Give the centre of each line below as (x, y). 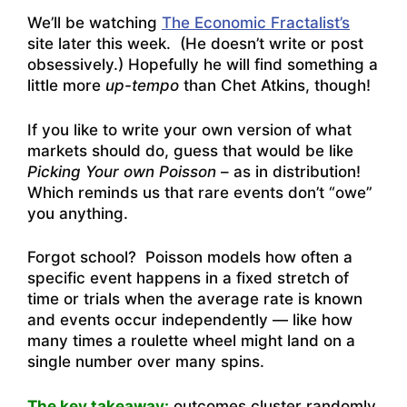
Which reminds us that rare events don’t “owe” (200, 192)
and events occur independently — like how (190, 320)
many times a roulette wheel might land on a (191, 341)
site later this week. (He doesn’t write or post (195, 44)
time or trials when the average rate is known (195, 299)
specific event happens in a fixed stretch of (188, 278)
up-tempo (142, 86)
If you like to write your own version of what (189, 129)
